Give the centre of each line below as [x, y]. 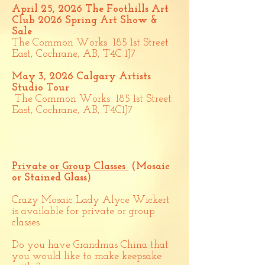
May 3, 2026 [43, 77]
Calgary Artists [112, 77]
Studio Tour [41, 88]
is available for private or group [83, 211]
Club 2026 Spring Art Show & [85, 20]
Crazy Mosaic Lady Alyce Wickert [91, 200]
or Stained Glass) [51, 178]
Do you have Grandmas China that [90, 245]
